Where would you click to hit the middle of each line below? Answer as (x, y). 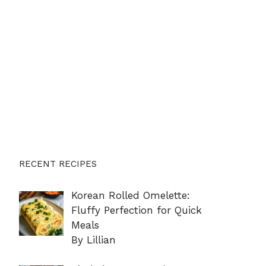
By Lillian (93, 240)
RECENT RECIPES (58, 164)
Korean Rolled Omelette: (130, 195)
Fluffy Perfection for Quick (136, 210)
